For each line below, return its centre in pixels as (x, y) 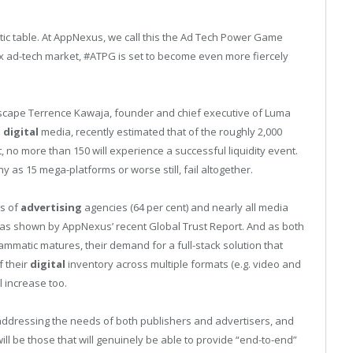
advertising (51, 208)
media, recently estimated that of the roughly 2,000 (160, 131)
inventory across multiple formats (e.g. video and (183, 264)
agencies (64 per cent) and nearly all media (185, 208)
